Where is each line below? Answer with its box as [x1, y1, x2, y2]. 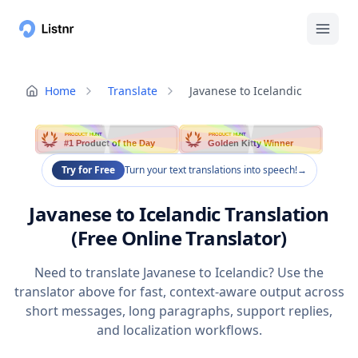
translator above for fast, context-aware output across [14, 283, 344, 301]
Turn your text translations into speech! [124, 163, 297, 177]
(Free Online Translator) [71, 225, 287, 252]
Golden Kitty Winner [208, 138, 295, 149]
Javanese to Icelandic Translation [29, 201, 329, 228]
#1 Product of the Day [64, 138, 157, 149]
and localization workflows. [96, 321, 262, 340]
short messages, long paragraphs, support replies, [26, 302, 332, 320]
